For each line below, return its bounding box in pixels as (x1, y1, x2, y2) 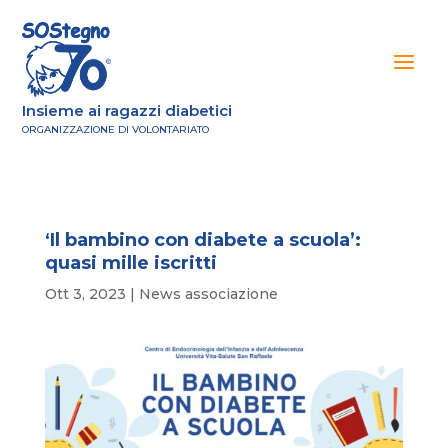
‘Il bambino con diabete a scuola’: (44, 229, 361, 251)
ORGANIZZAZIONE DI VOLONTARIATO (22, 123, 210, 136)
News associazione (138, 285, 278, 303)
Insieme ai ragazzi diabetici (22, 101, 233, 120)
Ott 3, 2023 (44, 285, 126, 303)
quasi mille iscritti (44, 252, 227, 274)
